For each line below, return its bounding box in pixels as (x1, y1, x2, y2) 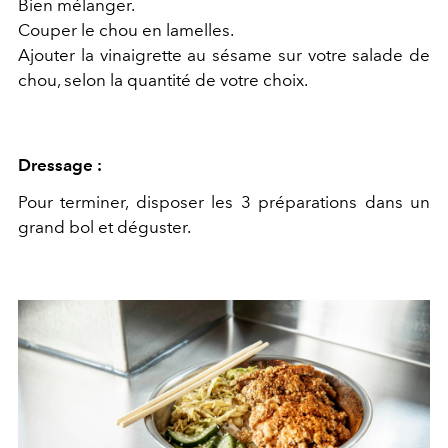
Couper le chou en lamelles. (18, 20, 234, 41)
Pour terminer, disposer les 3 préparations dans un (18, 192, 430, 213)
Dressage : (18, 155, 102, 176)
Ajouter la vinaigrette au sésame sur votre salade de (18, 45, 430, 66)
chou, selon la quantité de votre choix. (18, 70, 308, 91)
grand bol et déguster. (18, 217, 191, 238)
